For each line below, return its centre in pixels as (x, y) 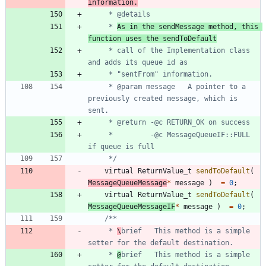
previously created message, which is (163, 98)
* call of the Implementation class (96, 50)
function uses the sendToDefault (152, 38)
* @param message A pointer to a (96, 86)
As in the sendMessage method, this (188, 26)
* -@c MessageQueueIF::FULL (96, 134)
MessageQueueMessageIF (132, 206)
